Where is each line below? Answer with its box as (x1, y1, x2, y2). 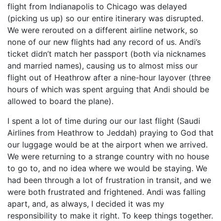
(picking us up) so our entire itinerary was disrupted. (7, 13, 203, 23)
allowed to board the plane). (7, 96, 113, 106)
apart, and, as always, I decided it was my (7, 199, 164, 209)
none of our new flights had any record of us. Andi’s (7, 37, 201, 47)
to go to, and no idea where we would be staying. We (7, 163, 207, 173)
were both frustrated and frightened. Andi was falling (7, 187, 206, 197)
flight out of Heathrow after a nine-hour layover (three (7, 73, 211, 82)
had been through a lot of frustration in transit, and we (7, 175, 211, 185)
